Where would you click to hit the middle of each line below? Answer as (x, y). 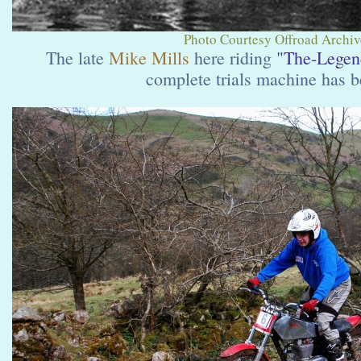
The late (77, 58)
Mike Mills (149, 58)
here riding (233, 58)
